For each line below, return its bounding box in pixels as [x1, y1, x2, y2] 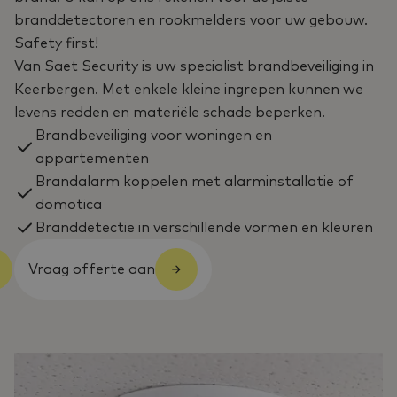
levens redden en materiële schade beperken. [14, 105, 325, 120]
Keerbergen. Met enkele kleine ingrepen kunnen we [14, 82, 363, 97]
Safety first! [14, 36, 98, 51]
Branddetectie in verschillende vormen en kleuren [35, 221, 373, 235]
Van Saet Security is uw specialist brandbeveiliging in [14, 59, 374, 74]
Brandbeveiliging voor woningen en [35, 128, 272, 143]
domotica [35, 198, 102, 212]
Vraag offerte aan [28, 261, 155, 276]
